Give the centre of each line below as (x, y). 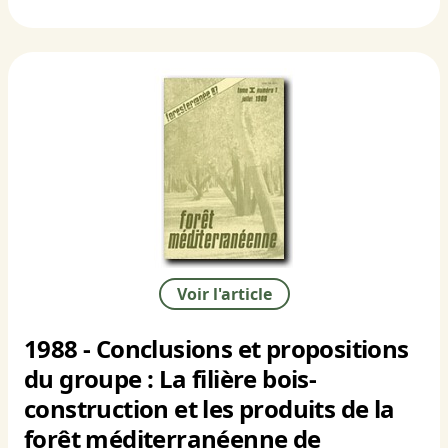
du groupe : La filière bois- (170, 379)
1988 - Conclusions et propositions (216, 349)
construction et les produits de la (209, 409)
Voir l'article (224, 294)
